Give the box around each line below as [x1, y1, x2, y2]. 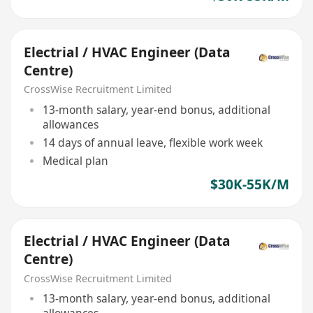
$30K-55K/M [210, 175, 289, 194]
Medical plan [42, 152, 108, 168]
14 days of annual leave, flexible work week [42, 134, 263, 150]
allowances [42, 116, 99, 132]
